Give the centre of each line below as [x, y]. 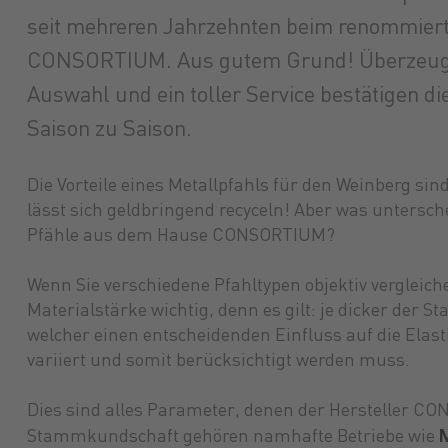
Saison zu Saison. [109, 130]
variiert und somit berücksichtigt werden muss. [218, 361]
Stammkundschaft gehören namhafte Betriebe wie [232, 437]
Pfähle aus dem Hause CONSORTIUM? [180, 236]
